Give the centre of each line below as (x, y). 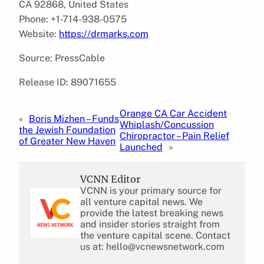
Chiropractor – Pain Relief (174, 136)
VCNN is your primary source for (151, 190)
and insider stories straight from (150, 224)
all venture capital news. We (141, 202)
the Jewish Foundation (67, 130)
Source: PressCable (62, 58)
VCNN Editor (110, 179)
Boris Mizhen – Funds (74, 119)
